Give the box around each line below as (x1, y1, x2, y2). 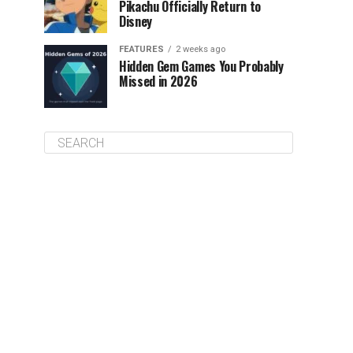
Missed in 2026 (119, 72, 198, 91)
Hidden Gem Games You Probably (119, 57, 284, 76)
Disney (119, 12, 153, 31)
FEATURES (119, 44, 164, 54)
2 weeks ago (176, 44, 225, 54)
